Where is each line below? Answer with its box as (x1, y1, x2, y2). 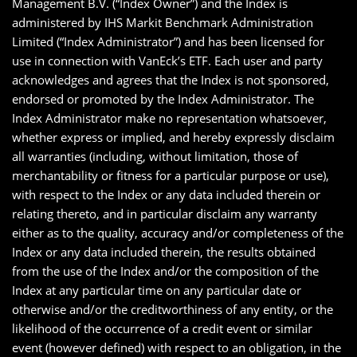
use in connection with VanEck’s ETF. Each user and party (12, 53, 323, 69)
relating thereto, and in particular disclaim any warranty (12, 206, 317, 222)
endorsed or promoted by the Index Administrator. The (12, 91, 314, 107)
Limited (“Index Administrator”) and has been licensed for (12, 33, 324, 49)
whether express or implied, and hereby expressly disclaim (12, 129, 335, 145)
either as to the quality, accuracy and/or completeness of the (12, 225, 343, 241)
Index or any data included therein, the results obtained (12, 244, 316, 260)
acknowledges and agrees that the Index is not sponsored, (12, 72, 329, 88)
